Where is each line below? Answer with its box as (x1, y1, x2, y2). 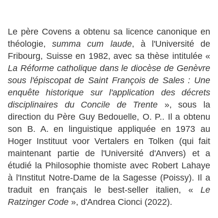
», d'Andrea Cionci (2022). (69, 197, 172, 207)
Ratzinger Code (8, 197, 69, 207)
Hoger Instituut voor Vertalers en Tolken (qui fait (8, 136, 210, 146)
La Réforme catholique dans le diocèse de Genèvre (8, 63, 210, 73)
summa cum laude (52, 39, 132, 49)
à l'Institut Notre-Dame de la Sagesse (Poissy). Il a (8, 173, 210, 183)
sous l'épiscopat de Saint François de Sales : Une (8, 75, 210, 86)
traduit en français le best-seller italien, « (8, 185, 200, 195)
